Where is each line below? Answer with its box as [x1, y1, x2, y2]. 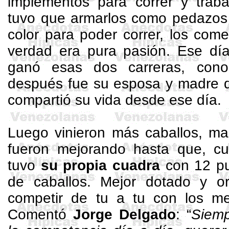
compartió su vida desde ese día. [8, 92, 222, 108]
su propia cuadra [40, 157, 161, 173]
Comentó [8, 207, 73, 222]
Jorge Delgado [73, 207, 176, 222]
